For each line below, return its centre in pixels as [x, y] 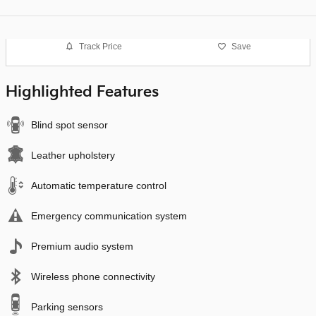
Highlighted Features [82, 92]
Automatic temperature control [99, 186]
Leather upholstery [73, 155]
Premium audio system [82, 246]
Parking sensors [67, 307]
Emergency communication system [109, 216]
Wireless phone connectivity [93, 276]
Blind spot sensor [69, 125]
